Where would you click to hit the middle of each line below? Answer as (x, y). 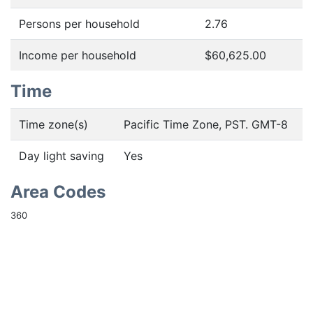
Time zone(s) (53, 124)
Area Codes (58, 192)
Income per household (78, 55)
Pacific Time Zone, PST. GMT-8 (206, 124)
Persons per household (79, 24)
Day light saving (61, 156)
